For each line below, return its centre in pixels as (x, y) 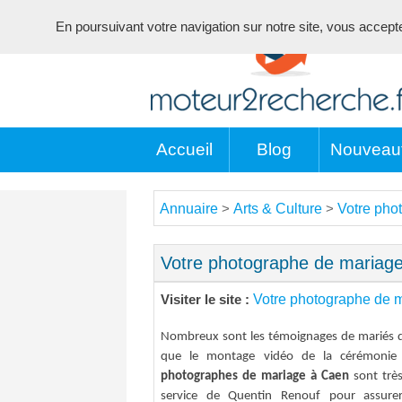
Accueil (184, 149)
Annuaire (189, 209)
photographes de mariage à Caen (255, 376)
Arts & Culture (278, 209)
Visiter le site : (207, 300)
